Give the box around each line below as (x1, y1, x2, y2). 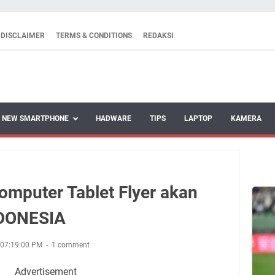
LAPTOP (184, 114, 212, 123)
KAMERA (231, 114, 261, 123)
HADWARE (96, 114, 131, 123)
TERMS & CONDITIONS (56, 31, 132, 40)
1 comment (52, 240, 90, 249)
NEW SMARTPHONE (2, 114, 69, 123)
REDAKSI (143, 31, 174, 40)
